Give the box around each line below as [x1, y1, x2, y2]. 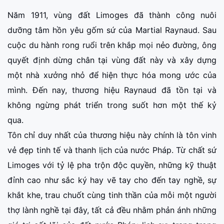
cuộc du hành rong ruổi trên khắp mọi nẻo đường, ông [7, 39, 216, 50]
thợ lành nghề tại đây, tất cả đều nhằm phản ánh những [7, 204, 216, 215]
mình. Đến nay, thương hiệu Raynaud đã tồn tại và [7, 84, 216, 95]
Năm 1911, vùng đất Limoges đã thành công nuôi [7, 9, 216, 20]
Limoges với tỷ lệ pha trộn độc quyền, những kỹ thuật [7, 159, 216, 170]
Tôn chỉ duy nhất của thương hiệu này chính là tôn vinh [7, 129, 216, 140]
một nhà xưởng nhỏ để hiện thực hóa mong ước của [7, 69, 216, 80]
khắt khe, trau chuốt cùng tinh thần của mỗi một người [7, 189, 216, 200]
